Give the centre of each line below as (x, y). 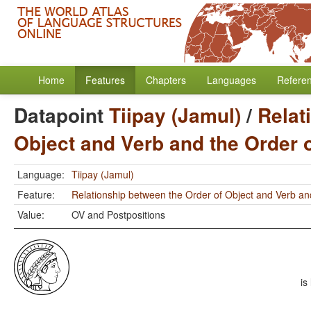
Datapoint (61, 115)
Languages (232, 80)
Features (105, 80)
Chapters (166, 80)
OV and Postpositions (118, 215)
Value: (31, 215)
